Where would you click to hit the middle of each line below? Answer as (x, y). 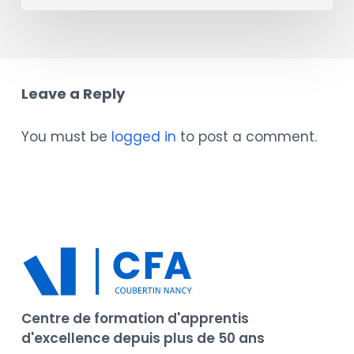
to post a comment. (246, 136)
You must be (66, 136)
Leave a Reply (73, 93)
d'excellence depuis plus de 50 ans (143, 338)
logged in (143, 136)
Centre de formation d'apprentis (135, 318)
